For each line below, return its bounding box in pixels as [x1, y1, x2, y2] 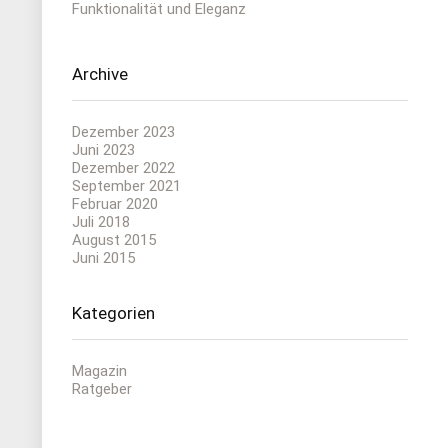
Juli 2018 [72, 213, 130, 231]
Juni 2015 [72, 249, 135, 267]
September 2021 [72, 177, 181, 195]
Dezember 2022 [72, 159, 175, 177]
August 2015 [72, 231, 156, 249]
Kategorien [72, 303, 155, 323]
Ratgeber [72, 380, 132, 398]
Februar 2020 [72, 195, 158, 213]
